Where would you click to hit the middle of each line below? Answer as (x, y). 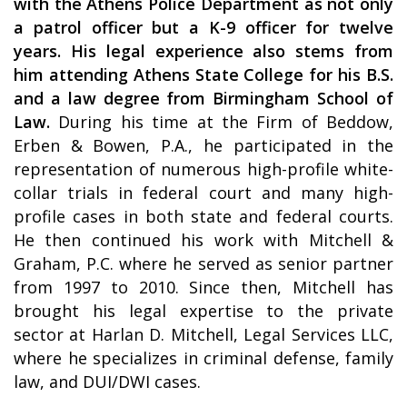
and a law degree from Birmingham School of (203, 99)
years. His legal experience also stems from (203, 51)
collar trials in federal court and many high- (203, 193)
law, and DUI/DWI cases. (107, 382)
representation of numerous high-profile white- (203, 169)
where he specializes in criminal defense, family (203, 358)
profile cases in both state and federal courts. (203, 217)
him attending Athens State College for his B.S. (203, 75)
